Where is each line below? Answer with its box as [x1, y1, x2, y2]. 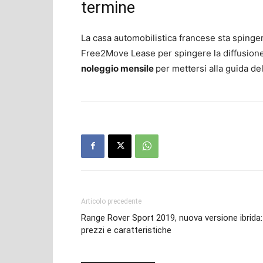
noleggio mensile [81, 62, 156, 74]
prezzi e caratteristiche [81, 224, 171, 235]
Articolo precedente [81, 197, 141, 205]
